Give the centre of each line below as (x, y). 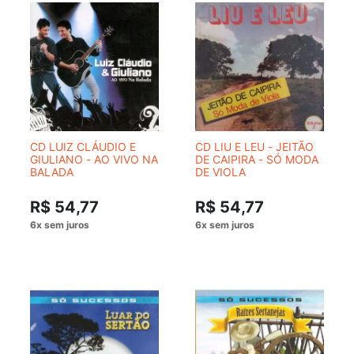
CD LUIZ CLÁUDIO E (83, 147)
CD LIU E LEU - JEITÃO (254, 147)
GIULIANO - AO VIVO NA (94, 159)
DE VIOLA (220, 172)
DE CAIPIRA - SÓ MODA (257, 159)
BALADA (52, 172)
